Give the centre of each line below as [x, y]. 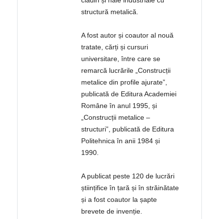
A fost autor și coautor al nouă [128, 35]
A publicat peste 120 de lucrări [128, 176]
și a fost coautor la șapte [119, 200]
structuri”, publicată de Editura [128, 129]
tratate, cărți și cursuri [115, 47]
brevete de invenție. [112, 211]
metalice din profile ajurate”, [124, 82]
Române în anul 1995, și [119, 106]
